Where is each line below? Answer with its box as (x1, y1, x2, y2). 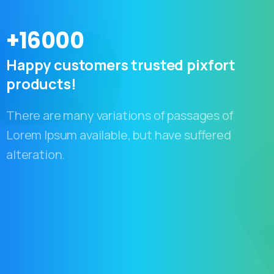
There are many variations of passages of (6, 107, 234, 124)
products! (6, 74, 76, 94)
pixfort (187, 54, 236, 75)
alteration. (6, 146, 65, 163)
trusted (131, 54, 184, 75)
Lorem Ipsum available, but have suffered (6, 127, 231, 144)
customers (54, 54, 128, 75)
